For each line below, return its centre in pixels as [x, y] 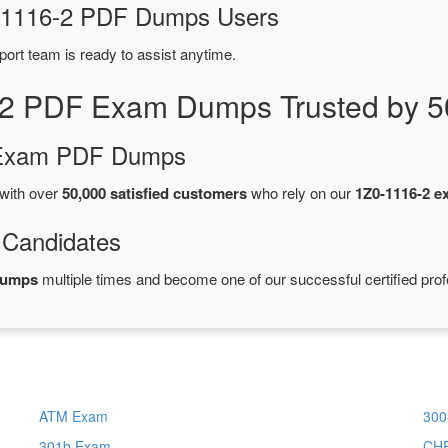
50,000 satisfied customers [154, 193]
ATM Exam [73, 416]
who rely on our [301, 193]
